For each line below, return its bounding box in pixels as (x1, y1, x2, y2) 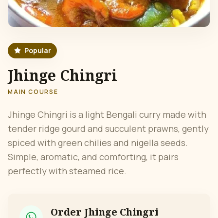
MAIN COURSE (8, 88, 58, 96)
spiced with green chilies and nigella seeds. (8, 137, 188, 148)
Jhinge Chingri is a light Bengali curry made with (8, 109, 206, 120)
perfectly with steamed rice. (8, 165, 127, 177)
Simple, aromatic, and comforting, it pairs (8, 151, 179, 163)
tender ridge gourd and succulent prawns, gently (8, 123, 209, 134)
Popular (24, 46, 51, 55)
